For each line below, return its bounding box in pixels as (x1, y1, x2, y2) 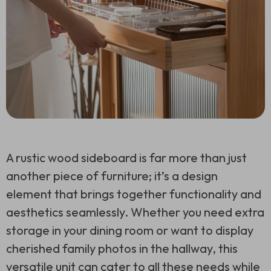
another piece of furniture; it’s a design (6, 168, 218, 184)
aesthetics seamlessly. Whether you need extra (6, 204, 264, 220)
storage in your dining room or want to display (6, 223, 253, 238)
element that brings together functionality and (6, 186, 261, 202)
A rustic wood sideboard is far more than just (6, 150, 247, 166)
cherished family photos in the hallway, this (6, 241, 238, 256)
